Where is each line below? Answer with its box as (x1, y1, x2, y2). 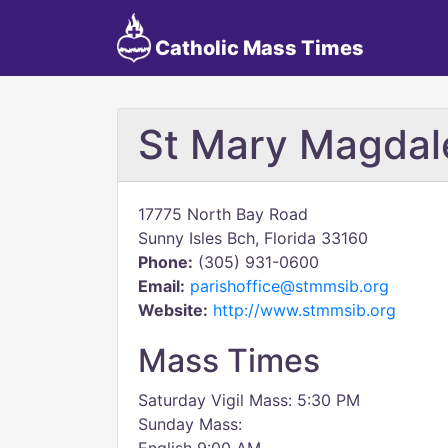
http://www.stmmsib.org (213, 300, 396, 320)
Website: (138, 300, 208, 320)
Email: (138, 276, 185, 296)
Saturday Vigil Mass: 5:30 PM (138, 390, 360, 410)
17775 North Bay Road (138, 204, 308, 224)
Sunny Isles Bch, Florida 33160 (138, 228, 368, 248)
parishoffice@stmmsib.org (190, 276, 389, 296)
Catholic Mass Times (150, 36, 364, 60)
